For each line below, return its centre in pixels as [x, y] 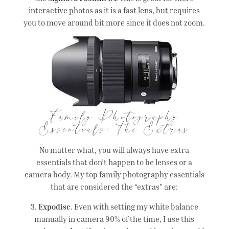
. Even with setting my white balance [134, 207]
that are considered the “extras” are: [114, 187]
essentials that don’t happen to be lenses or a [114, 162]
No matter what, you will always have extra [114, 150]
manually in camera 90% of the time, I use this [114, 219]
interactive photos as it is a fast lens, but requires [114, 10]
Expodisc [54, 207]
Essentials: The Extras [114, 133]
